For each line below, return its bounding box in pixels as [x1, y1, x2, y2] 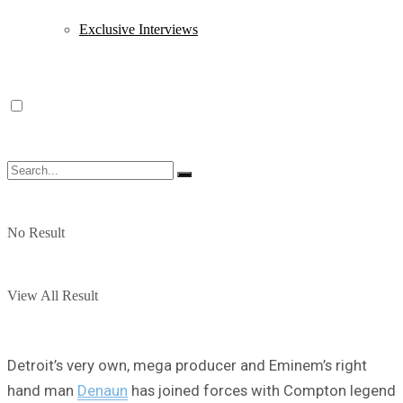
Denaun [77, 381, 128, 399]
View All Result [7, 288, 98, 303]
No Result [7, 225, 65, 240]
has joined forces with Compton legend [128, 381, 396, 399]
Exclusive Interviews [79, 22, 198, 37]
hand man [7, 381, 77, 399]
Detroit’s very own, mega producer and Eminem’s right [7, 355, 367, 374]
